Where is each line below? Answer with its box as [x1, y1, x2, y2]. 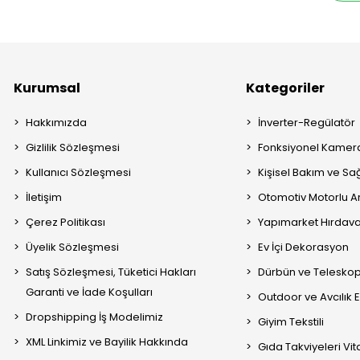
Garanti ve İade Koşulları [26, 284, 153, 300]
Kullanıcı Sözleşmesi [26, 164, 132, 180]
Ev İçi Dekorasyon [258, 239, 350, 255]
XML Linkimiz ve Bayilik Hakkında [26, 333, 189, 350]
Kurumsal [14, 78, 81, 97]
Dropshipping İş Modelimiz [26, 309, 164, 325]
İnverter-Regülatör [258, 114, 356, 130]
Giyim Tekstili [258, 313, 325, 329]
